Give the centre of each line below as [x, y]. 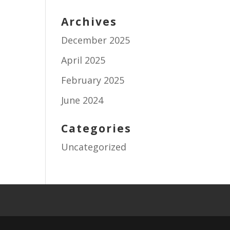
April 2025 [83, 60]
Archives [89, 22]
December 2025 [96, 40]
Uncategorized [94, 147]
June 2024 [82, 100]
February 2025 [93, 80]
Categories [97, 128]
